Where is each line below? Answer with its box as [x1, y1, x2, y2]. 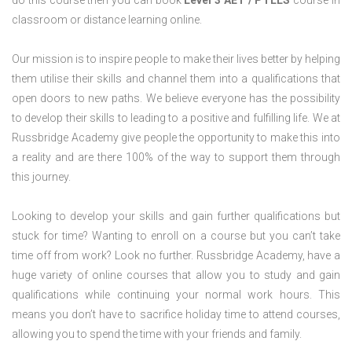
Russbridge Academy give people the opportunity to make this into [12, 131, 340, 145]
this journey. [12, 170, 71, 184]
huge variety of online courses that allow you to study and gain [12, 269, 340, 282]
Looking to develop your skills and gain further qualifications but [12, 210, 340, 223]
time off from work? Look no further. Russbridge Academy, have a [12, 249, 340, 262]
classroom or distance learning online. [12, 13, 202, 27]
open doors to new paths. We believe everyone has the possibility [12, 92, 340, 105]
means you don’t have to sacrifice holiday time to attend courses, [12, 308, 340, 321]
